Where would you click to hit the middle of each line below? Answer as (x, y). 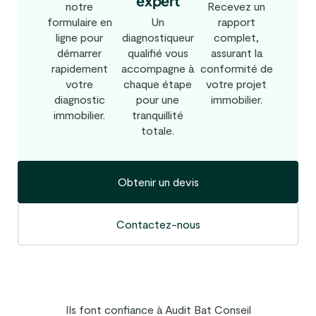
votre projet (237, 83)
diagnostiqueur (158, 37)
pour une (158, 99)
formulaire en (79, 21)
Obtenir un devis (158, 182)
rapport (236, 21)
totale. (158, 130)
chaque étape (158, 84)
